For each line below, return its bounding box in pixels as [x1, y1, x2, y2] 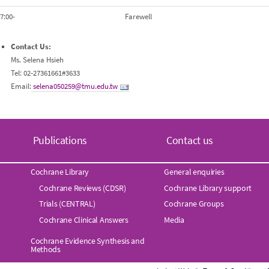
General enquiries [164, 166, 225, 177]
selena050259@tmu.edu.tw [32, 80, 118, 91]
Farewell [38, 11, 153, 22]
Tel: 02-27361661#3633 [10, 67, 80, 78]
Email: [10, 80, 31, 91]
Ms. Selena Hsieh [10, 54, 64, 65]
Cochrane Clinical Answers [39, 214, 128, 226]
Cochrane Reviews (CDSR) [39, 182, 126, 193]
